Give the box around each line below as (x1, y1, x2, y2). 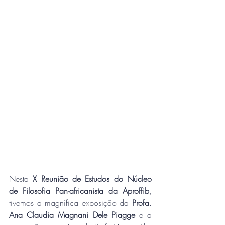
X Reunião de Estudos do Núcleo (33, 173, 152, 184)
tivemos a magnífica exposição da (9, 197, 132, 208)
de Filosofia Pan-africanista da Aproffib (9, 185, 149, 196)
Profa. (132, 197, 152, 208)
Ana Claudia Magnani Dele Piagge (9, 209, 135, 220)
